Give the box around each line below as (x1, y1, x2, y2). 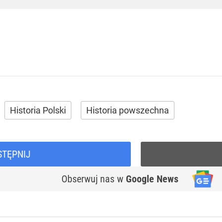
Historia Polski (10, 105, 66, 115)
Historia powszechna (86, 105, 169, 115)
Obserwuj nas (61, 173, 117, 185)
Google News (126, 173, 178, 185)
